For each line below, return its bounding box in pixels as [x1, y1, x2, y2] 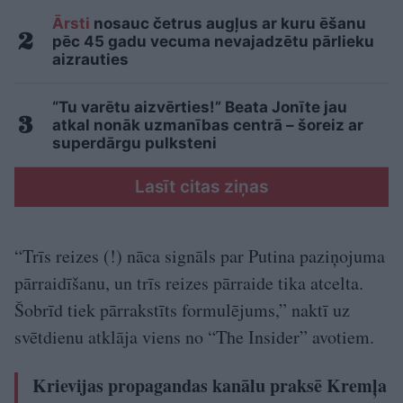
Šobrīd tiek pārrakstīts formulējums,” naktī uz [14, 297, 350, 322]
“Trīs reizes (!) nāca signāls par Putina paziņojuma [14, 243, 385, 268]
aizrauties [52, 49, 129, 68]
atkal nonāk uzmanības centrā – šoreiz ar [52, 115, 363, 134]
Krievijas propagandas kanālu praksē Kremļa [32, 372, 387, 399]
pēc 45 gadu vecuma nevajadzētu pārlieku [52, 31, 374, 50]
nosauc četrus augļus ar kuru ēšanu [90, 13, 366, 32]
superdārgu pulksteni [52, 133, 217, 152]
